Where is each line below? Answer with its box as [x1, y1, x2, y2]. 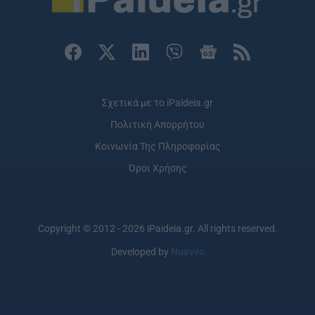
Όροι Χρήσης [128, 162, 187, 174]
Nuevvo [170, 246, 205, 258]
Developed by [110, 246, 171, 258]
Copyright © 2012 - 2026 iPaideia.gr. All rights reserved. [37, 222, 278, 234]
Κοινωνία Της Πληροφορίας [94, 141, 221, 153]
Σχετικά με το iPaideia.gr [102, 97, 213, 109]
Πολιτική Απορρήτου [110, 119, 205, 131]
